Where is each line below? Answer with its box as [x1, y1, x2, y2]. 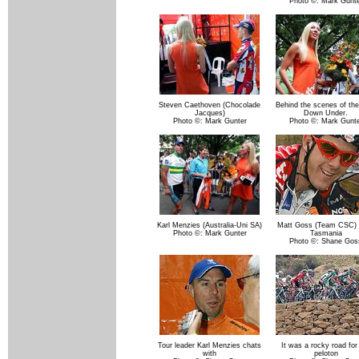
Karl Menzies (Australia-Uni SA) [157, 220, 262, 229]
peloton [313, 349, 338, 357]
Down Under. [304, 108, 348, 117]
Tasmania [309, 228, 342, 237]
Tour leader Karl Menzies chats [158, 341, 261, 349]
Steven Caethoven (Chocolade [159, 100, 260, 109]
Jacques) [194, 108, 225, 117]
